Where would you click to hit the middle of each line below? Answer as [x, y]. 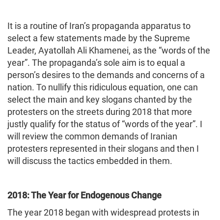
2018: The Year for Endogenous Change [84, 195]
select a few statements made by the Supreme [99, 38]
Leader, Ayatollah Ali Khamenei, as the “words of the [109, 50]
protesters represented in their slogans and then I [103, 148]
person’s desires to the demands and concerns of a [106, 75]
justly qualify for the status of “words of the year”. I [105, 124]
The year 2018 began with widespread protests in [103, 212]
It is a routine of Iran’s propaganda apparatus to [99, 26]
